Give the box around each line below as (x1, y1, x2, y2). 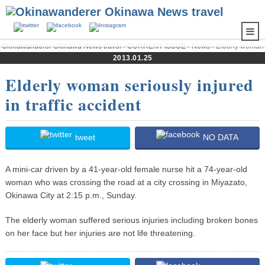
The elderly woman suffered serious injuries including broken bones (5, 215, 258, 225)
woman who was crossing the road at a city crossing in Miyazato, (5, 177, 247, 187)
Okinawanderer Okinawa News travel (1, 42, 121, 50)
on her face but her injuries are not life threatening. (5, 228, 195, 238)
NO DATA (203, 132, 239, 142)
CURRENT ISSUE (127, 42, 186, 50)
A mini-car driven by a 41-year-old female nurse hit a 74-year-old (5, 164, 247, 174)
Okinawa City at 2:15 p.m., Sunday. (5, 190, 137, 200)
